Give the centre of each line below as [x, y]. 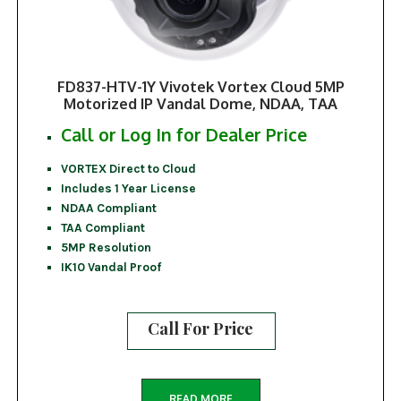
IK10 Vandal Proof [111, 266]
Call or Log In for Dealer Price [183, 135]
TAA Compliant [102, 227]
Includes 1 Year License [128, 188]
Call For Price [200, 328]
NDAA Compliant [108, 207]
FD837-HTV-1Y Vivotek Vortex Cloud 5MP [200, 87]
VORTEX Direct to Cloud [128, 168]
